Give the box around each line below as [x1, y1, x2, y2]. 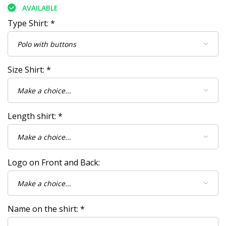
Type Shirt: [8, 18, 50, 29]
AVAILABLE [22, 3, 58, 13]
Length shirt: [8, 110, 58, 122]
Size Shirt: [8, 64, 46, 76]
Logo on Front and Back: [8, 157, 100, 168]
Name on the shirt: [8, 203, 80, 215]
